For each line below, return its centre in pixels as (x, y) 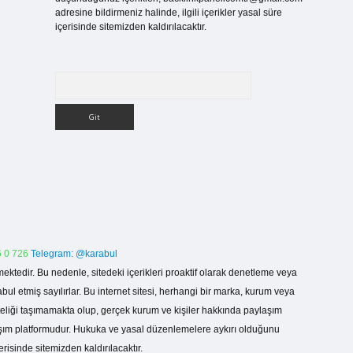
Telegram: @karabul (74, 254)
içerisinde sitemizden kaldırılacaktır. (130, 27)
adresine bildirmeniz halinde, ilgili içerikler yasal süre (168, 13)
